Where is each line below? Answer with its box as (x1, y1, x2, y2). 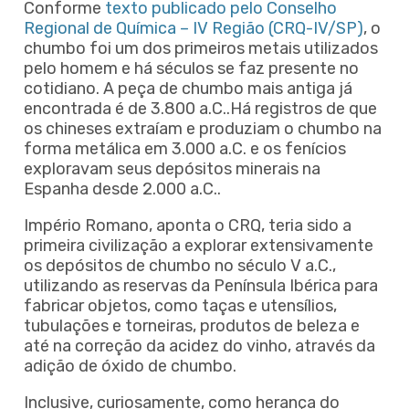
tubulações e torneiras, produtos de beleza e (24, 315, 360, 336)
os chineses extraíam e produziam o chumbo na (24, 118, 382, 139)
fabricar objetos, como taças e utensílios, (24, 295, 337, 316)
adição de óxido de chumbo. (24, 355, 236, 376)
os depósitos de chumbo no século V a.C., (24, 255, 336, 276)
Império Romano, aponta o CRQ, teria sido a (24, 215, 351, 236)
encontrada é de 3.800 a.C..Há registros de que (24, 98, 377, 119)
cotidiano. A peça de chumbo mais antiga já (24, 78, 352, 99)
